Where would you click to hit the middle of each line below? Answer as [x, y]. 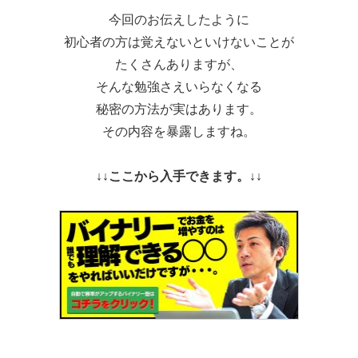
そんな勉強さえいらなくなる [179, 87]
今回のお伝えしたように [179, 20]
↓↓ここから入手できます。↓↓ [179, 177]
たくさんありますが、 [179, 65]
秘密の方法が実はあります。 [179, 109]
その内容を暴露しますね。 [179, 132]
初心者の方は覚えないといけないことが [179, 42]
